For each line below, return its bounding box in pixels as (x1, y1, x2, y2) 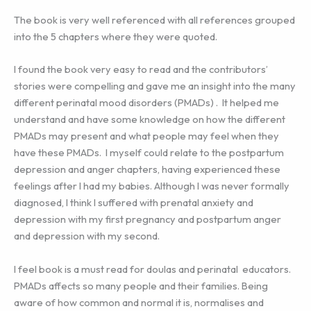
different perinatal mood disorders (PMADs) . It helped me (14, 96, 279, 110)
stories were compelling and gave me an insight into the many (14, 79, 296, 93)
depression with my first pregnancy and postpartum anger (14, 212, 281, 226)
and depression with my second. (14, 229, 160, 243)
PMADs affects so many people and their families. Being (14, 278, 268, 292)
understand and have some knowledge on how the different (14, 112, 285, 126)
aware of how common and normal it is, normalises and (14, 295, 264, 309)
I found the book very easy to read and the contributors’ (14, 62, 268, 76)
